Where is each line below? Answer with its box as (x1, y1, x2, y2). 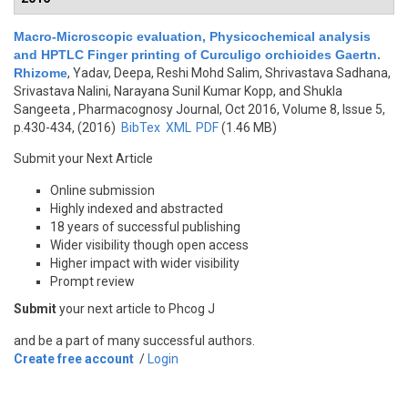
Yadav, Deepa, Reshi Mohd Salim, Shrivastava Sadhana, (73, 66, 391, 80)
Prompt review (50, 274, 135, 289)
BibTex (120, 120, 160, 135)
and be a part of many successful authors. (14, 333, 255, 348)
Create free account (14, 352, 134, 366)
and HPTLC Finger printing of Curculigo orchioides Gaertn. (14, 47, 381, 62)
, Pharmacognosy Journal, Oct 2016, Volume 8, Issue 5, (70, 102, 385, 117)
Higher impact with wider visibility (50, 256, 240, 270)
